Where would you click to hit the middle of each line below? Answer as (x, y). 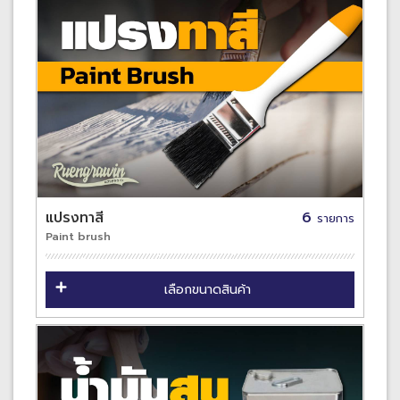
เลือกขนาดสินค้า (208, 290)
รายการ (336, 219)
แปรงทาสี (75, 218)
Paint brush (78, 237)
